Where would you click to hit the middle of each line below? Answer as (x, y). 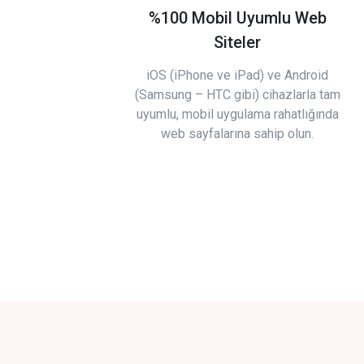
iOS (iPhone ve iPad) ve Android (237, 75)
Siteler (237, 42)
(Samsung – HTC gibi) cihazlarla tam (237, 95)
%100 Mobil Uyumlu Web (237, 18)
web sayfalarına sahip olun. (237, 134)
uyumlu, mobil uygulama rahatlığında (237, 114)
